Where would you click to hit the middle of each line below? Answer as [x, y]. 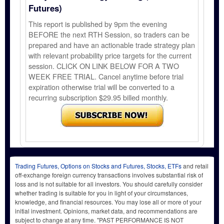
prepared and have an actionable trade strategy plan [112, 45]
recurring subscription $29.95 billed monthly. [98, 97]
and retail [195, 165]
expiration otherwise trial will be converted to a [102, 87]
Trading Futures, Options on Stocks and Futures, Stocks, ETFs [98, 165]
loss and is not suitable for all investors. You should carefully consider [109, 183]
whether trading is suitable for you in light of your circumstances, [101, 192]
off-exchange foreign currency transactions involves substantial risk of [109, 174]
